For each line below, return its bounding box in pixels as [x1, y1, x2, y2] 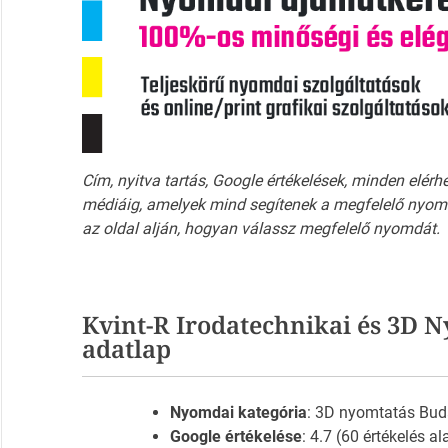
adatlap [81, 332, 171, 366]
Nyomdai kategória [169, 403, 307, 423]
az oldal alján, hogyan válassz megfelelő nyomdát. [81, 219, 440, 239]
